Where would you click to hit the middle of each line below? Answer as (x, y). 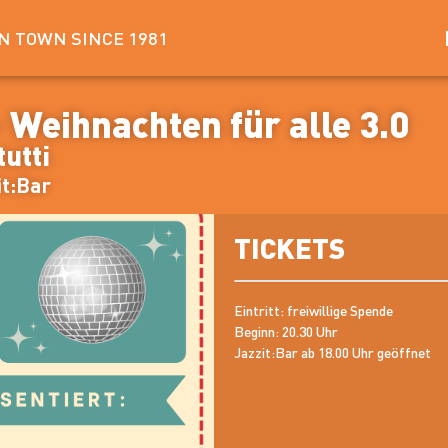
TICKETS (289, 248)
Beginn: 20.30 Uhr (285, 331)
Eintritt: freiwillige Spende (313, 310)
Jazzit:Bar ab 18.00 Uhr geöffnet (332, 352)
